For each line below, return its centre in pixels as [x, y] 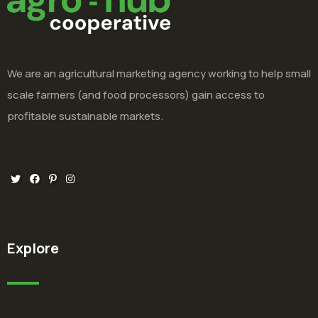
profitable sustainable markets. [85, 116]
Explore [33, 248]
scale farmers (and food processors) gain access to [136, 95]
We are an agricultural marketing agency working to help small [159, 74]
